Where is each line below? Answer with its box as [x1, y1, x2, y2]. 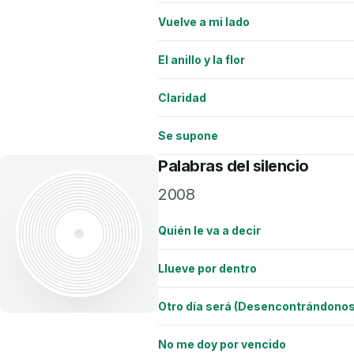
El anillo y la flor [158, 52, 245, 66]
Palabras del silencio [158, 156, 309, 175]
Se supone [158, 128, 218, 142]
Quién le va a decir [158, 223, 261, 237]
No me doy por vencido [158, 337, 286, 351]
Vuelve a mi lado [158, 14, 250, 28]
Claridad [158, 90, 206, 104]
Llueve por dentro [158, 261, 257, 275]
